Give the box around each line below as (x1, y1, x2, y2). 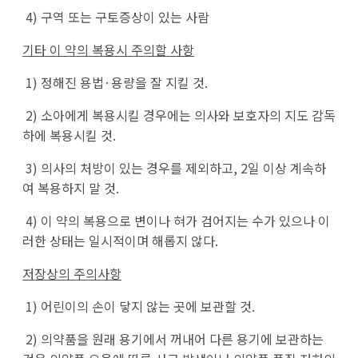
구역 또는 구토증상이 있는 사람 (41, 6, 209, 26)
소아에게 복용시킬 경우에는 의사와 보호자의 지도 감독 (41, 105, 336, 125)
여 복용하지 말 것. (22, 177, 119, 197)
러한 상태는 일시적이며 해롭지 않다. (22, 230, 218, 250)
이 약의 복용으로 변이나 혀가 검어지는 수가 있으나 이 (41, 210, 330, 230)
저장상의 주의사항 (22, 263, 121, 283)
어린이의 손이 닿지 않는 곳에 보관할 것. (41, 296, 255, 316)
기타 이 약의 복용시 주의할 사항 (22, 39, 194, 59)
